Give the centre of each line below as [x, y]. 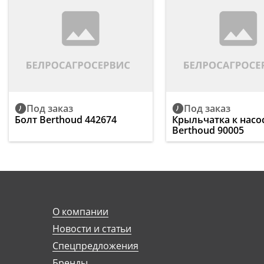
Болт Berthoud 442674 [66, 119]
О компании [80, 211]
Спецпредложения [95, 245]
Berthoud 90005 [208, 130]
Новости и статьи [92, 228]
